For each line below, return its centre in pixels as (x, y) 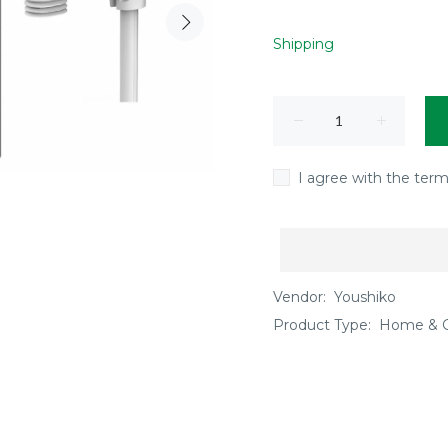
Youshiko (365, 297)
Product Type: (322, 325)
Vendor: (299, 297)
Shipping (303, 44)
